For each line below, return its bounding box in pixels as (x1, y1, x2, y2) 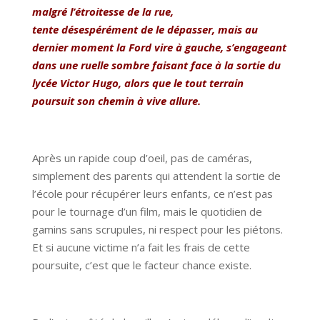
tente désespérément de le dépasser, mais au (31, 22, 258, 37)
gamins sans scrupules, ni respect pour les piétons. (31, 222, 283, 237)
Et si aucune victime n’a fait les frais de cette (31, 240, 250, 255)
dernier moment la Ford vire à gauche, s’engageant (31, 40, 286, 55)
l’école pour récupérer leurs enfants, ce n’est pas (31, 186, 273, 201)
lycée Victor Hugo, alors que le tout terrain (31, 76, 244, 91)
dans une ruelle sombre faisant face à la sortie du (31, 58, 281, 73)
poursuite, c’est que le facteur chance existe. (31, 258, 251, 273)
